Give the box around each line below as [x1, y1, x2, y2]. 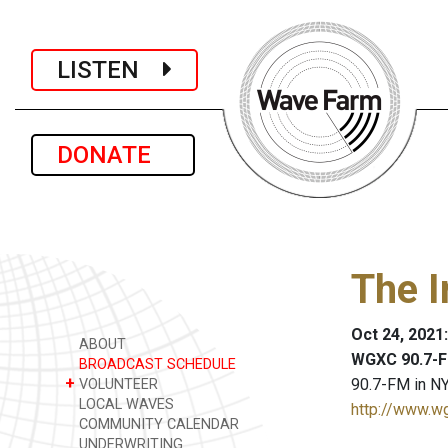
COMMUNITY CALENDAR [75, 416, 239, 433]
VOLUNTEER [75, 376, 158, 393]
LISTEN [57, 55, 163, 84]
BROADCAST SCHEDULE [75, 356, 236, 373]
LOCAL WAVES [75, 396, 174, 413]
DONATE [57, 141, 169, 169]
